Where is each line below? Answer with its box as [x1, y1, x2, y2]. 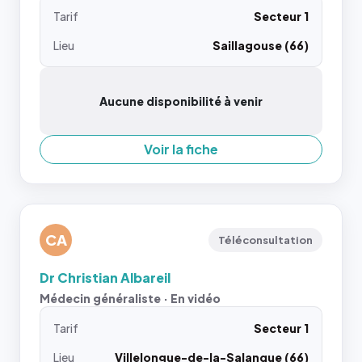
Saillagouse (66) [213, 37, 309, 53]
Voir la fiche [144, 140, 218, 158]
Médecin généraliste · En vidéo [40, 290, 221, 305]
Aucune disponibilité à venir [99, 93, 263, 108]
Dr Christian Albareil [40, 268, 170, 286]
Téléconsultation [218, 233, 313, 246]
